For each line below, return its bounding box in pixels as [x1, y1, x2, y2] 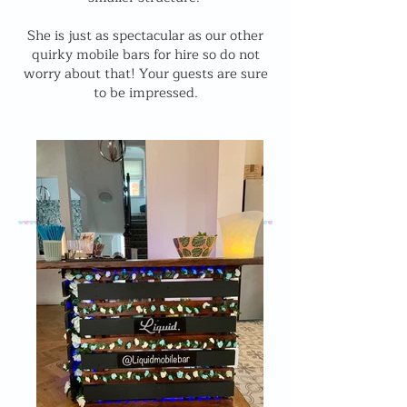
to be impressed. [93, 82, 198, 104]
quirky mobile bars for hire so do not [31, 44, 260, 66]
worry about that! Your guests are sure [23, 63, 268, 85]
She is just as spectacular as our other [27, 25, 263, 47]
